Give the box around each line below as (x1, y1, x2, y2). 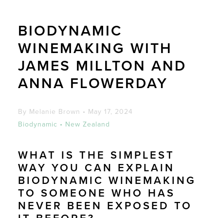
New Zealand (65, 120, 110, 128)
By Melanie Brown (18, 108, 80, 116)
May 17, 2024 (88, 108, 133, 116)
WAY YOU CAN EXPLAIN (18, 162, 175, 174)
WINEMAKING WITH (18, 39, 172, 57)
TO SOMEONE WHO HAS (18, 187, 175, 200)
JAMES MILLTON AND (18, 57, 186, 75)
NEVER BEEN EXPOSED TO (18, 200, 192, 212)
